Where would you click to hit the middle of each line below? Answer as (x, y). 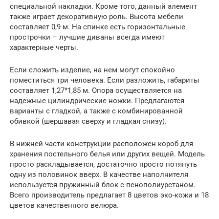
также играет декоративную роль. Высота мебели (97, 16)
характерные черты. (44, 47)
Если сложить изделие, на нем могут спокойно (92, 70)
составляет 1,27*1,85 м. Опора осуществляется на (96, 90)
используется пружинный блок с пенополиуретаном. (103, 185)
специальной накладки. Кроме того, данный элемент (103, 6)
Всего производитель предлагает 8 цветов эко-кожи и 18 (109, 195)
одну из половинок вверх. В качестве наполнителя (99, 174)
